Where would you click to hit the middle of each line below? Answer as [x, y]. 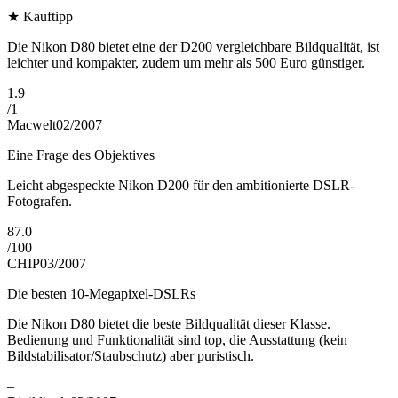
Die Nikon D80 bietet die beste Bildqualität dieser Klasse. [169, 324]
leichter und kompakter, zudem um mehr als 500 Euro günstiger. [186, 63]
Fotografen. [40, 202]
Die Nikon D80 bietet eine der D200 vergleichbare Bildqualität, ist [193, 47]
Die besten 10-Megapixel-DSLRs [101, 294]
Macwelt [32, 125]
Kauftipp [48, 17]
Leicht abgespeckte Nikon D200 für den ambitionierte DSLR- [181, 186]
